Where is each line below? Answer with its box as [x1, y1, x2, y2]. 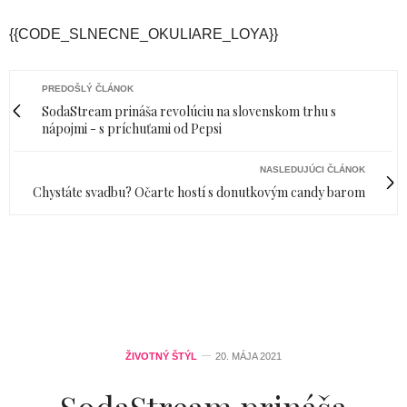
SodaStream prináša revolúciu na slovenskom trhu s [42, 102, 336, 120]
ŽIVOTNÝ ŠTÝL [125, 350, 197, 362]
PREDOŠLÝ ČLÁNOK [42, 83, 134, 94]
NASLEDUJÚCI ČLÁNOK [260, 164, 365, 174]
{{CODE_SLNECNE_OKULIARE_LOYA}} [9, 25, 278, 42]
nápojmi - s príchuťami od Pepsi [42, 119, 222, 137]
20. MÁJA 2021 [215, 350, 282, 362]
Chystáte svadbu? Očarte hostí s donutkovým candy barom [33, 183, 365, 201]
